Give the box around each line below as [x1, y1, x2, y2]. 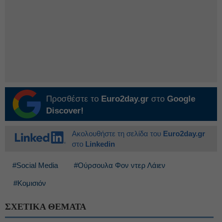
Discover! [46, 106, 84, 115]
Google [167, 94, 195, 104]
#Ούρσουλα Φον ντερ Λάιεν [74, 161, 166, 169]
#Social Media [12, 161, 58, 169]
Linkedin [85, 140, 115, 148]
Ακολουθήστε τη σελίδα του [72, 129, 163, 138]
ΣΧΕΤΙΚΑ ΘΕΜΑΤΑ [5, 202, 86, 212]
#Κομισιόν [13, 179, 46, 187]
